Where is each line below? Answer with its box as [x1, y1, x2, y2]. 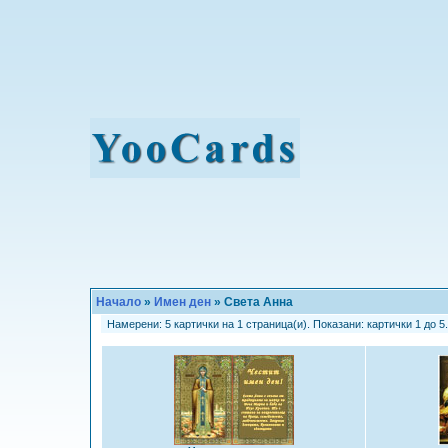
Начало [96, 295, 141, 309]
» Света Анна [211, 295, 293, 309]
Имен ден [154, 295, 211, 309]
